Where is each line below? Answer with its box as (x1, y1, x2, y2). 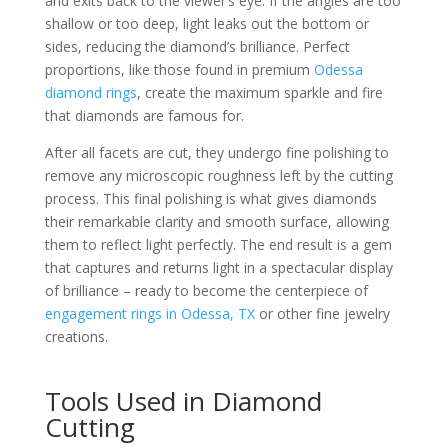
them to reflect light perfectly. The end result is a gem (44, 235, 392, 254)
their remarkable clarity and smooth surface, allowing (44, 212, 389, 231)
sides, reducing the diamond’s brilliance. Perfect (44, 37, 350, 56)
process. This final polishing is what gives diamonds (44, 189, 377, 208)
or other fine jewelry (254, 304, 390, 323)
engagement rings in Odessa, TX (44, 304, 255, 323)
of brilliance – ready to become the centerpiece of (44, 281, 368, 300)
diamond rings (44, 83, 137, 102)
